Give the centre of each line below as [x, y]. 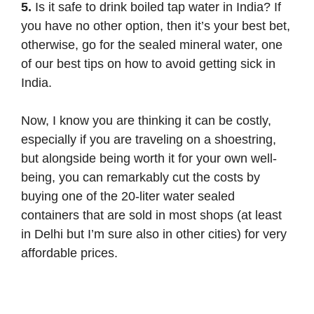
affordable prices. [69, 253]
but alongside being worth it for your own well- [149, 158]
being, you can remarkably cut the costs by [141, 177]
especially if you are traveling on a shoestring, [149, 139]
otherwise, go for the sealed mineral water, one [152, 45]
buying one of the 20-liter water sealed [128, 196]
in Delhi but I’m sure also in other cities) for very [154, 234]
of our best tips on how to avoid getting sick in [148, 63]
